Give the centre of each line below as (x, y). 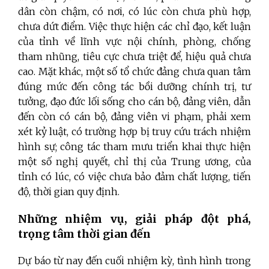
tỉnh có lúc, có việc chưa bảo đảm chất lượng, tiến (134, 176)
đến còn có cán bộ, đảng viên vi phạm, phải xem (134, 116)
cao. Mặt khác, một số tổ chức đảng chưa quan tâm (134, 71)
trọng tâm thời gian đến (84, 234)
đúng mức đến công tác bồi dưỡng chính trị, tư (134, 86)
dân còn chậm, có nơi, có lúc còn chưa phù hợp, (134, 11)
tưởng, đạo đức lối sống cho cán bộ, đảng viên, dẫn (134, 101)
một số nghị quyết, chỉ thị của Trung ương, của (134, 161)
